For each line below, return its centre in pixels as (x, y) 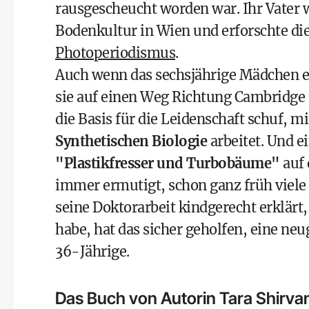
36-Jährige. (92, 251)
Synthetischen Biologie (131, 141)
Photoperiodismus (115, 53)
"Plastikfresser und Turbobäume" (168, 163)
